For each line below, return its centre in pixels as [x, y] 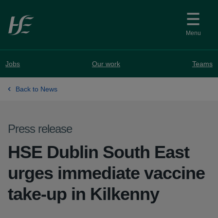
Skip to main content [43, 13]
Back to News [36, 89]
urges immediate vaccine [106, 173]
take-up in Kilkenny [83, 194]
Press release [40, 129]
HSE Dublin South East [99, 152]
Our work [106, 64]
